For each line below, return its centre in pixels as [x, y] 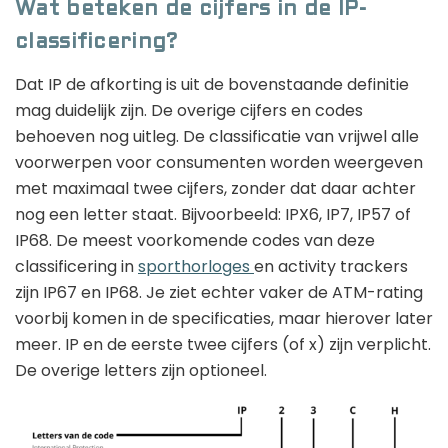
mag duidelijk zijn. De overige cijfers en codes [189, 111]
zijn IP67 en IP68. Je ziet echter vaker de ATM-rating [219, 293]
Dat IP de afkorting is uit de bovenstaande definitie [212, 85]
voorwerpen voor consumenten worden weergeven [219, 163]
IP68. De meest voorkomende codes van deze [195, 241]
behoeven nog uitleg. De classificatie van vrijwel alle [217, 137]
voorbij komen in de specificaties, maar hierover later [224, 319]
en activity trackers [331, 267]
